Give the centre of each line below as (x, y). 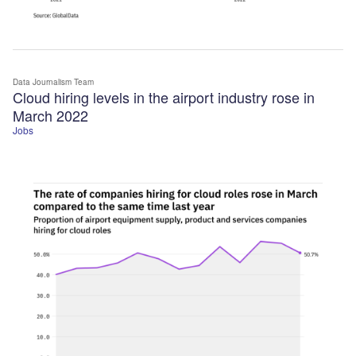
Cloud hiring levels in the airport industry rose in (164, 97)
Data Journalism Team (53, 81)
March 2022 (50, 115)
